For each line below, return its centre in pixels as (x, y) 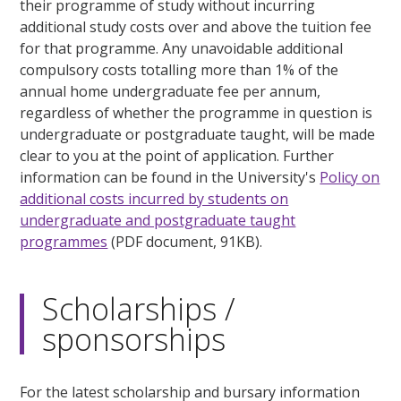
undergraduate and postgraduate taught (158, 220)
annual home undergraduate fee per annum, (171, 91)
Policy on (350, 177)
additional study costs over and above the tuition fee (196, 27)
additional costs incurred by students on (154, 199)
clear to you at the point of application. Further (177, 156)
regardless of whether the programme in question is (196, 113)
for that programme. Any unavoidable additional (182, 48)
